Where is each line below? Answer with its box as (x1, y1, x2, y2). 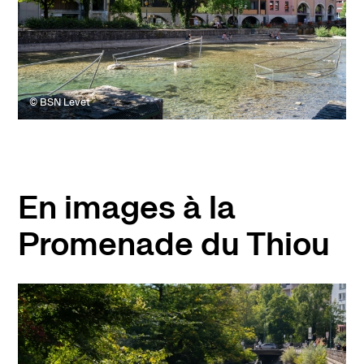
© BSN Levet (28, 96, 90, 109)
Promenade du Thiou (17, 223, 330, 264)
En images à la (17, 187, 236, 227)
